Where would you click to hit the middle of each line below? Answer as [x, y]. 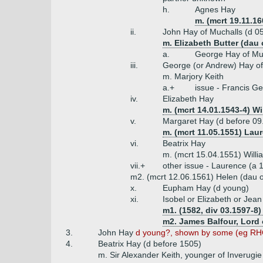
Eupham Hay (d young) [206, 188]
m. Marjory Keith [193, 76]
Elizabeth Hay [188, 99]
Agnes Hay [215, 9]
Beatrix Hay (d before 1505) [150, 244]
